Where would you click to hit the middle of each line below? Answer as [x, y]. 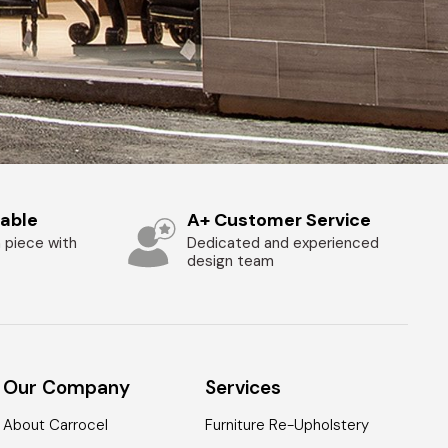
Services [243, 388]
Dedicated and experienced [282, 242]
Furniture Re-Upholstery [287, 425]
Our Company [67, 388]
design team [230, 260]
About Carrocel [56, 425]
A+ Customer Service [278, 219]
